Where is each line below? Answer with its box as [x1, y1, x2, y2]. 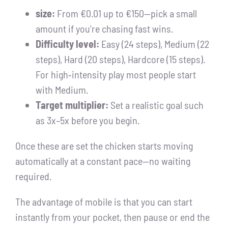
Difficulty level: [36, 38, 99, 50]
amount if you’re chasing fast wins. [36, 22, 174, 35]
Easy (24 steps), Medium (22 [99, 38, 209, 50]
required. [15, 170, 52, 183]
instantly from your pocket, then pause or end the [15, 211, 210, 223]
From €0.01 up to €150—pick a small [55, 7, 197, 20]
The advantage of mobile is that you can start [15, 195, 192, 208]
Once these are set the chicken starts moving [15, 139, 193, 152]
